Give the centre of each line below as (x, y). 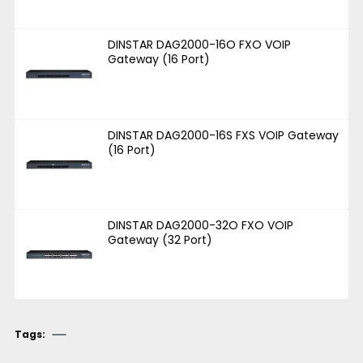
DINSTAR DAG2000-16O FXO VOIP (200, 45)
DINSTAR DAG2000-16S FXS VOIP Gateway (224, 135)
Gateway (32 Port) (160, 240)
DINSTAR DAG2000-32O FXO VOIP (201, 225)
